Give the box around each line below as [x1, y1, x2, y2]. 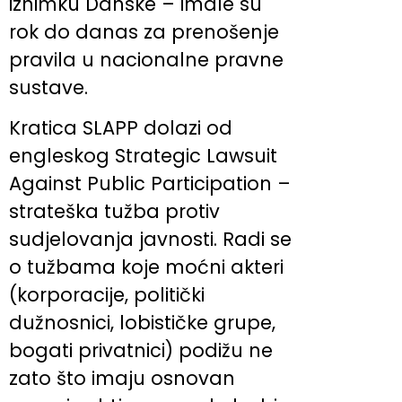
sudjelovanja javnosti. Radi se [9, 226, 292, 253]
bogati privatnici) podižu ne [9, 337, 273, 364]
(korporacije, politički [9, 282, 205, 309]
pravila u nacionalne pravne [9, 47, 284, 73]
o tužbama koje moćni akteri [9, 254, 284, 281]
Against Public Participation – [9, 170, 291, 197]
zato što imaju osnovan [9, 365, 235, 392]
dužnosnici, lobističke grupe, [9, 310, 275, 336]
